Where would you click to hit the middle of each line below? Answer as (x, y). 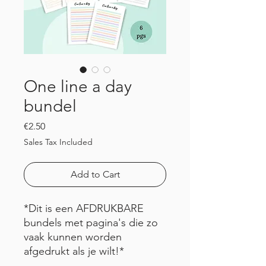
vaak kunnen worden (73, 237)
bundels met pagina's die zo (91, 222)
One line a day (78, 86)
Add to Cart (95, 174)
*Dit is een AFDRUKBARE (84, 208)
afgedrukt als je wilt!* (74, 251)
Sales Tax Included (58, 142)
